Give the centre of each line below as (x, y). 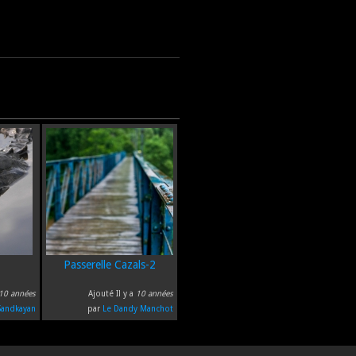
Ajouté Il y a (112, 293)
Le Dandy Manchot (138, 308)
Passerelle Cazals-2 (110, 264)
